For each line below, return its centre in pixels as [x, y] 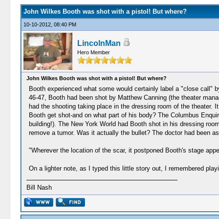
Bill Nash [39, 187]
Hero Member [93, 52]
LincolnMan [99, 43]
